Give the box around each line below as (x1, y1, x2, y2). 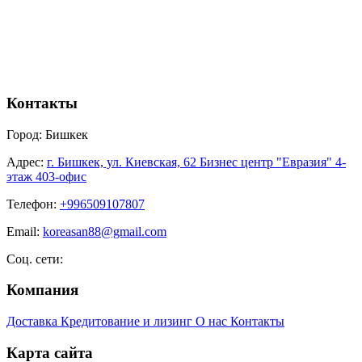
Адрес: (6, 154, 47, 169)
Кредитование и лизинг (61, 314, 196, 329)
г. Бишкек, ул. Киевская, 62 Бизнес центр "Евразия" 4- (47, 154, 346, 169)
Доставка (6, 314, 61, 329)
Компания (6, 281, 78, 299)
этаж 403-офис (6, 169, 86, 183)
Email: (6, 224, 43, 238)
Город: (6, 127, 45, 141)
